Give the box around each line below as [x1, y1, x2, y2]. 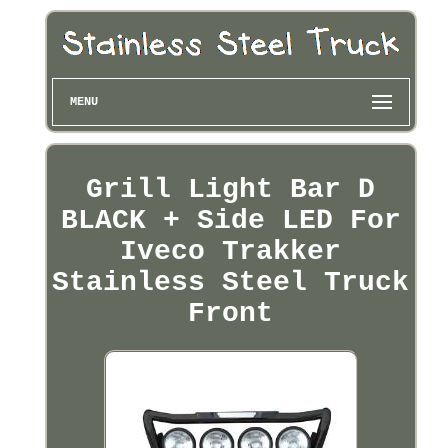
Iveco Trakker [120, 236, 342, 268]
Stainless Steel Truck [52, 267, 410, 299]
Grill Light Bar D [86, 174, 376, 206]
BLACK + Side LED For [60, 205, 401, 237]
